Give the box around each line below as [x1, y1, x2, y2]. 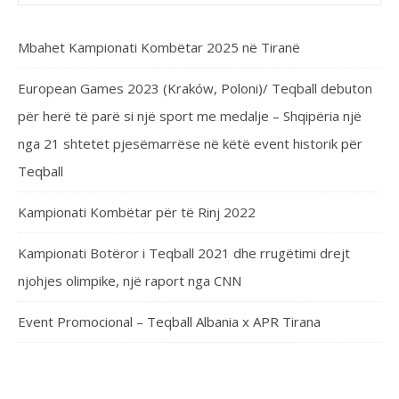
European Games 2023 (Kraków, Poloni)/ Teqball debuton [18, 78, 372, 97]
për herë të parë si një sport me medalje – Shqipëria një [18, 106, 362, 125]
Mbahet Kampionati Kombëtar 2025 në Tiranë [18, 37, 300, 56]
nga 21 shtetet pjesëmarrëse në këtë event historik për [18, 134, 362, 152]
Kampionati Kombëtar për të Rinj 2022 [18, 202, 256, 221]
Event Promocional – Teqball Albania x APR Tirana [18, 312, 321, 330]
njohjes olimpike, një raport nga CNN [18, 271, 241, 289]
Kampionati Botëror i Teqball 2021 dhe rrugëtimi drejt [18, 243, 350, 262]
